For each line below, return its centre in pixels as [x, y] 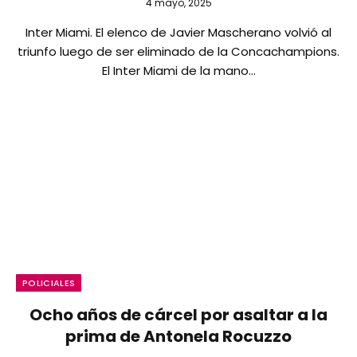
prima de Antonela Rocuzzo [178, 336]
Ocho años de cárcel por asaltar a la [178, 315]
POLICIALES [49, 283]
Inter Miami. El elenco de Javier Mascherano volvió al [178, 32]
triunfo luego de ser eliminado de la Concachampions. [178, 51]
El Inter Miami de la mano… [178, 70]
